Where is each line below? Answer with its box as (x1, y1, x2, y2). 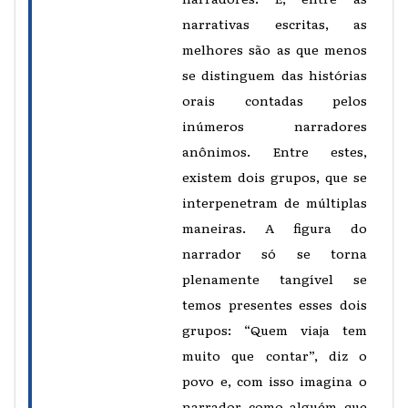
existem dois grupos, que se (182, 167, 367, 186)
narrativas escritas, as (182, 14, 367, 33)
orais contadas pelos (182, 90, 367, 109)
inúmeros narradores (182, 116, 367, 135)
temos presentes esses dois (182, 294, 367, 313)
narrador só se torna (182, 243, 367, 262)
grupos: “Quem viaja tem (182, 320, 367, 339)
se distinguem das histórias (182, 65, 367, 84)
